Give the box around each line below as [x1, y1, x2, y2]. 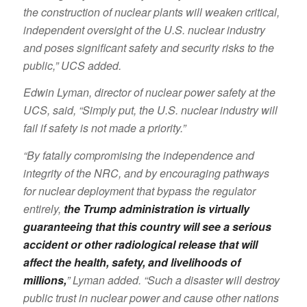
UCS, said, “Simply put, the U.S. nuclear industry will [23, 102, 278, 119]
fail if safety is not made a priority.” [23, 120, 186, 136]
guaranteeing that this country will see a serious [23, 218, 271, 234]
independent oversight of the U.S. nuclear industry [23, 21, 265, 38]
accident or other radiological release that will [23, 236, 258, 252]
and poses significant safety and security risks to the [23, 39, 274, 56]
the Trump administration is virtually [63, 200, 249, 217]
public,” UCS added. [23, 57, 121, 73]
